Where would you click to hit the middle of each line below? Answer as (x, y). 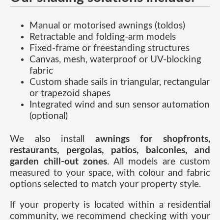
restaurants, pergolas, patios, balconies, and (110, 151)
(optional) (49, 116)
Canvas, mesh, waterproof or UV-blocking (115, 60)
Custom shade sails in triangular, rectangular (120, 82)
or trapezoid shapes (70, 94)
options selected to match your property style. (105, 185)
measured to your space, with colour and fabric (110, 173)
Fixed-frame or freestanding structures (110, 49)
